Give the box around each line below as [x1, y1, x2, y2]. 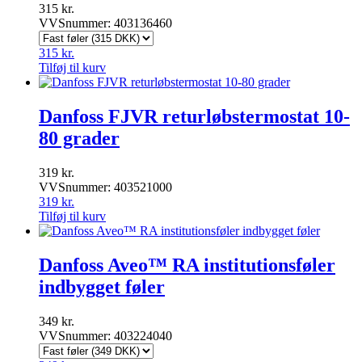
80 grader [39, 128, 120, 149]
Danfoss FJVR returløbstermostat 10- [39, 106, 350, 128]
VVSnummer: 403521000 [39, 179, 172, 194]
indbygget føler [39, 276, 165, 297]
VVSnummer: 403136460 [39, 16, 172, 31]
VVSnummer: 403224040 [39, 328, 172, 343]
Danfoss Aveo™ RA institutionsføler [39, 254, 335, 276]
